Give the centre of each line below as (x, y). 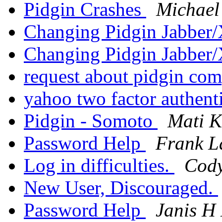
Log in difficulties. (99, 166)
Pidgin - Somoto (91, 121)
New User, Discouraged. (121, 188)
